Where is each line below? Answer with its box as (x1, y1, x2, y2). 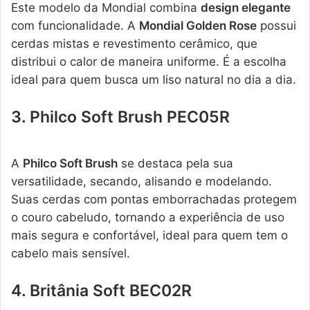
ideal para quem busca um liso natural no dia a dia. (11, 73, 296, 87)
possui (257, 19, 296, 33)
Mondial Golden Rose (139, 19, 257, 33)
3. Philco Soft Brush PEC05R (11, 107, 230, 127)
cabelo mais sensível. (11, 246, 130, 260)
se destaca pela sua (118, 156, 233, 170)
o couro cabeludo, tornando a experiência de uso (11, 210, 284, 224)
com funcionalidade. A (11, 19, 139, 33)
